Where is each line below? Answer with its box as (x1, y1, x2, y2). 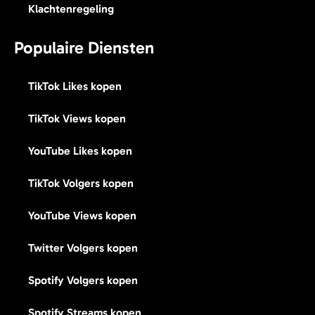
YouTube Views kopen (28, 209, 136, 223)
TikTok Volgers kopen (28, 176, 134, 191)
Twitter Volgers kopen (28, 241, 138, 255)
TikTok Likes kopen (28, 79, 122, 94)
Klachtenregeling (28, 2, 114, 16)
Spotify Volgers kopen (28, 274, 138, 288)
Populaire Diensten (14, 37, 154, 58)
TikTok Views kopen (28, 112, 126, 126)
